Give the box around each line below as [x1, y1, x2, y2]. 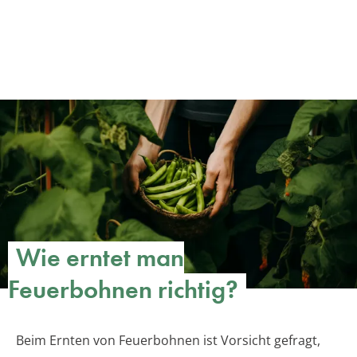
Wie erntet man [16, 241, 184, 275]
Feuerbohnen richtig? [8, 273, 238, 307]
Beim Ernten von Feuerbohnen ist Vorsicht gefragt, [16, 331, 320, 350]
